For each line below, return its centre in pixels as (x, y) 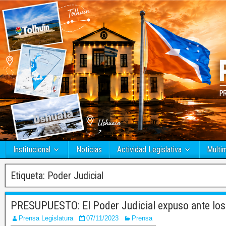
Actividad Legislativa (149, 150)
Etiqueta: (29, 176)
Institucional (32, 150)
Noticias (89, 150)
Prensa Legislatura (46, 218)
